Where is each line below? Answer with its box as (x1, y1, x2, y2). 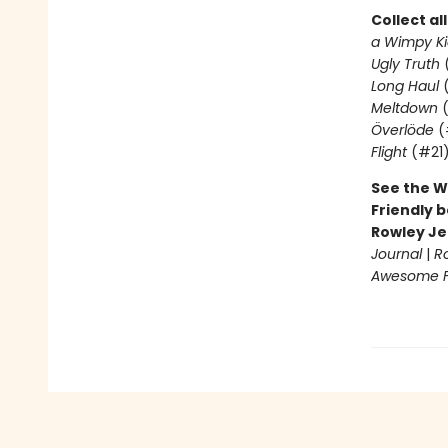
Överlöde (370, 120, 434, 140)
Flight (370, 142, 407, 162)
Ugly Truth (370, 54, 440, 74)
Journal (370, 244, 422, 264)
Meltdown (370, 98, 438, 118)
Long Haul (370, 76, 439, 96)
